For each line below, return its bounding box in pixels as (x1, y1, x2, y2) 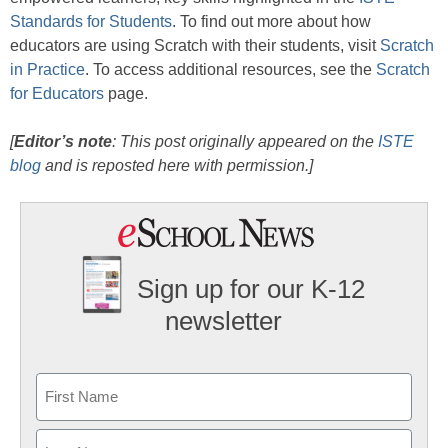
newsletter (165, 305, 283, 336)
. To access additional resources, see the (85, 61, 376, 79)
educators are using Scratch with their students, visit (10, 37, 380, 55)
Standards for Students (10, 13, 172, 31)
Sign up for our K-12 (137, 274, 366, 305)
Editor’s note (14, 133, 112, 151)
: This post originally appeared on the (112, 133, 378, 151)
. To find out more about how (172, 13, 371, 31)
